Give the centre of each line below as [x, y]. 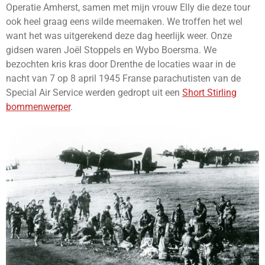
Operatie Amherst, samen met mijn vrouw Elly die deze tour [128, 8]
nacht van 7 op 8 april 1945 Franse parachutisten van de [123, 79]
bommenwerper [38, 107]
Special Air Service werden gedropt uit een [94, 93]
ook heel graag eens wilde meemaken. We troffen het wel [124, 22]
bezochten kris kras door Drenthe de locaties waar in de [121, 64]
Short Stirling [209, 93]
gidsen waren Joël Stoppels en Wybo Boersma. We [111, 50]
